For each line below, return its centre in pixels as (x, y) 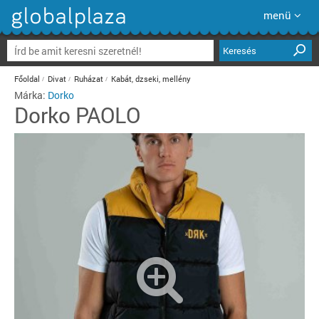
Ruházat (89, 79)
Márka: (31, 95)
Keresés (240, 51)
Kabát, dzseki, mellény (151, 79)
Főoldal (27, 79)
